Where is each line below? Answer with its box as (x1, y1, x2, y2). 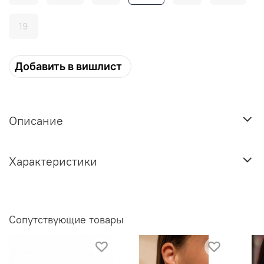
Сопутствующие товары (9, 212, 124, 226)
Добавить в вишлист (15, 60, 122, 72)
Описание (9, 113, 63, 128)
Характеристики (9, 153, 97, 169)
